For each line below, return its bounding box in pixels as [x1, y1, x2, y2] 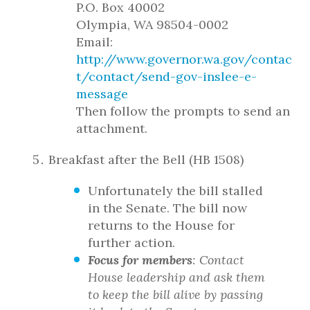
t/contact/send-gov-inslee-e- [76, 69, 257, 84]
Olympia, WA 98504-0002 [76, 17, 228, 33]
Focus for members [88, 252, 192, 268]
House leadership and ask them [88, 269, 265, 285]
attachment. [76, 120, 147, 136]
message [76, 86, 128, 102]
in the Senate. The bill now [88, 200, 247, 216]
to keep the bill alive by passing [88, 286, 263, 302]
